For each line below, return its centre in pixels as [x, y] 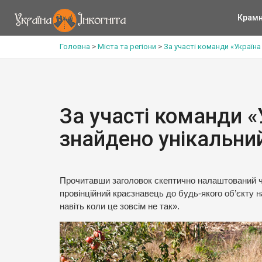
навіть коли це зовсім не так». [120, 206]
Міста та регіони [127, 46]
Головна [75, 46]
